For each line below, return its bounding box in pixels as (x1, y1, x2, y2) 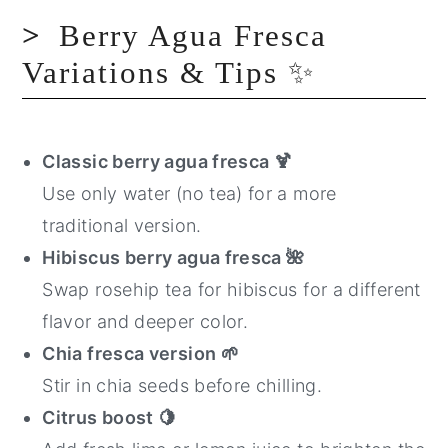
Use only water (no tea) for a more (42, 183, 337, 205)
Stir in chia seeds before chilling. (42, 375, 322, 397)
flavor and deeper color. (42, 311, 249, 333)
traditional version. (42, 215, 202, 237)
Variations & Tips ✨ (22, 55, 317, 91)
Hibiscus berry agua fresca (42, 247, 287, 269)
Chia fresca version (42, 343, 221, 365)
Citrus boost (42, 407, 159, 429)
